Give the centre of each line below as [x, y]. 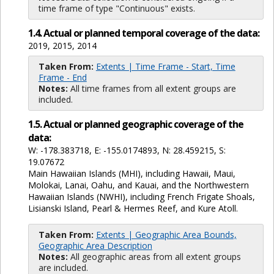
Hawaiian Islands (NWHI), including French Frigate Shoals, [141, 197]
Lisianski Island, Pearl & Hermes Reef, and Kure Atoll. [133, 209]
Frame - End [62, 78]
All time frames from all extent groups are [152, 89]
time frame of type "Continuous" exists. [117, 9]
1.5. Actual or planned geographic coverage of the [135, 124]
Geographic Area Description [95, 246]
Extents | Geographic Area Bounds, [166, 235]
